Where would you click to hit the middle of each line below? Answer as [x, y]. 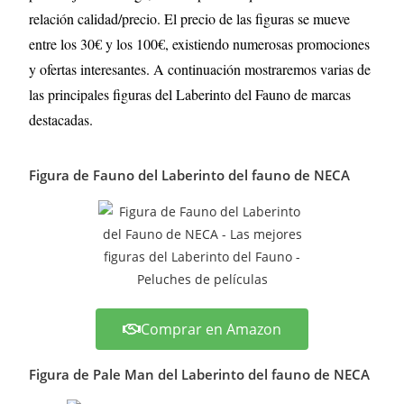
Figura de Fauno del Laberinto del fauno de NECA [190, 175]
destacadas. [61, 119]
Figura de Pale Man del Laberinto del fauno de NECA [200, 374]
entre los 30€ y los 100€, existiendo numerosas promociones [200, 44]
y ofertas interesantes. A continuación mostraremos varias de [200, 69]
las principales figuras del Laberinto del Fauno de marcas [190, 94]
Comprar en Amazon [211, 329]
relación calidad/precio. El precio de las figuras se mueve [190, 18]
